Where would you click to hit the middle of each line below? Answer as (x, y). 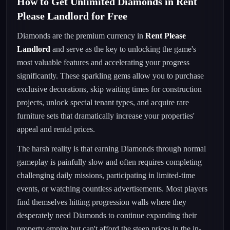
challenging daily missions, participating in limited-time (106, 175)
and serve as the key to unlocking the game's (123, 49)
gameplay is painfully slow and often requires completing (109, 162)
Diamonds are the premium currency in (81, 36)
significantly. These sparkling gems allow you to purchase (110, 76)
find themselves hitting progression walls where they (102, 202)
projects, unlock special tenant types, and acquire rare (103, 102)
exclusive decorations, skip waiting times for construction (109, 89)
